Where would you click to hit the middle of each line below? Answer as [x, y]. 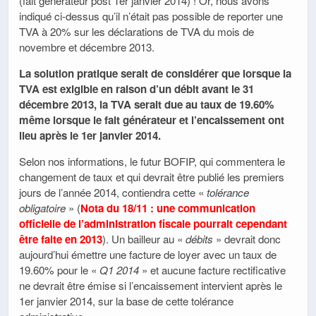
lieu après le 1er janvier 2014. [90, 135]
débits [199, 238]
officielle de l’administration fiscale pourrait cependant [153, 223]
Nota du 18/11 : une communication [168, 208]
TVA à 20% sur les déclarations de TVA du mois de [136, 31]
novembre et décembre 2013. [87, 47]
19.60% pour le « [59, 269]
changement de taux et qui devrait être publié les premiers [152, 176]
